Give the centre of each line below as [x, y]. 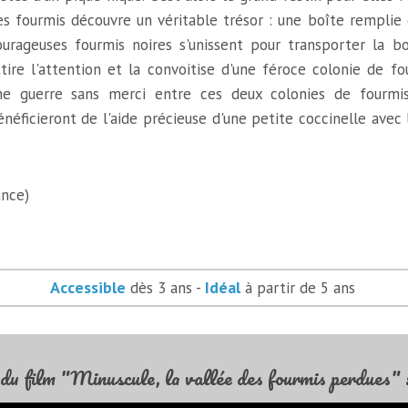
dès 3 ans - [166, 288]
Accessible [88, 287]
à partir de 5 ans [298, 288]
